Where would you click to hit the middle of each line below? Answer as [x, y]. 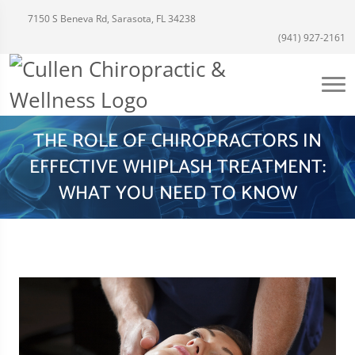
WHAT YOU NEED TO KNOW [177, 193]
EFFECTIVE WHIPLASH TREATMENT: [177, 167]
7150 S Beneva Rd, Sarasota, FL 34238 [111, 19]
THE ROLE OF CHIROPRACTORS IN [177, 141]
